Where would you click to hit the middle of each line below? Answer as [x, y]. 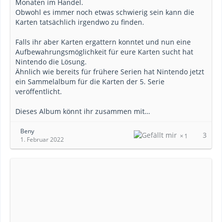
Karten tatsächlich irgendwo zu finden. [80, 22]
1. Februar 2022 [42, 139]
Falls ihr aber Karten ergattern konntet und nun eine [103, 42]
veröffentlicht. [39, 91]
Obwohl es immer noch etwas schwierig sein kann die [105, 12]
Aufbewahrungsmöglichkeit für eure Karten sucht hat [104, 52]
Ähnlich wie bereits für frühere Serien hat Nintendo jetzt [110, 72]
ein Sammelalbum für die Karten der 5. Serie [90, 82]
